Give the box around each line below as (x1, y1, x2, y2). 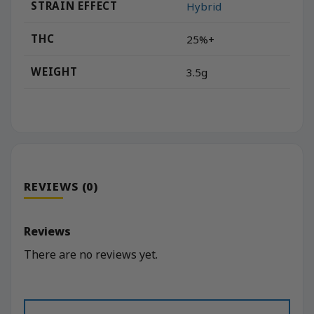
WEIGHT (31, 64, 78, 79)
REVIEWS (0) (24, 179, 98, 195)
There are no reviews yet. (24, 247, 158, 263)
